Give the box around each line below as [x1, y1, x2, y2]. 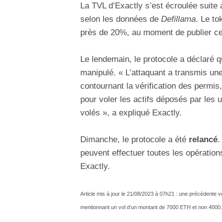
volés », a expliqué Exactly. [80, 108, 182, 118]
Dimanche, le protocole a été [80, 135, 189, 145]
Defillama [161, 14, 196, 24]
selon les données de [80, 14, 161, 24]
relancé [189, 135, 218, 145]
